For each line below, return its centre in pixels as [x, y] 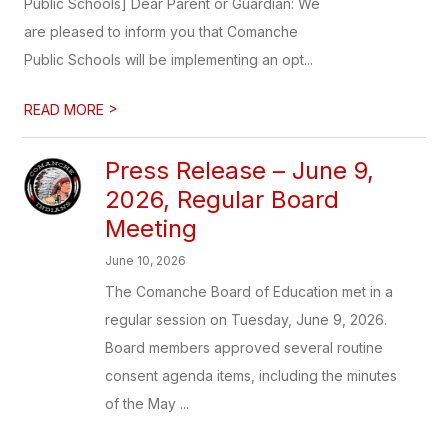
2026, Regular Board [222, 199]
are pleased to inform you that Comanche [161, 31]
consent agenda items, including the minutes [251, 375]
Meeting [151, 228]
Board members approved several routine [244, 347]
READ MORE [66, 109]
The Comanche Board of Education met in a [249, 291]
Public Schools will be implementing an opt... [169, 59]
